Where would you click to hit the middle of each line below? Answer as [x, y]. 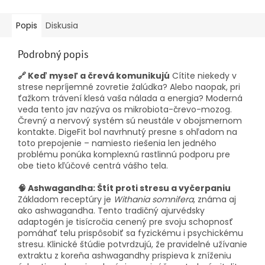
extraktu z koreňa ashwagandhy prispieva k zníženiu [125, 256]
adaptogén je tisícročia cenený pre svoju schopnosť [125, 222]
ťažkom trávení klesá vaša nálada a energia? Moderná [130, 98]
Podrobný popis [53, 54]
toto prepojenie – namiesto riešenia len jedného [117, 143]
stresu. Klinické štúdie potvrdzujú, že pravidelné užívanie [132, 245]
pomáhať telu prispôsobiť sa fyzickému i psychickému [130, 233]
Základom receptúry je [66, 200]
